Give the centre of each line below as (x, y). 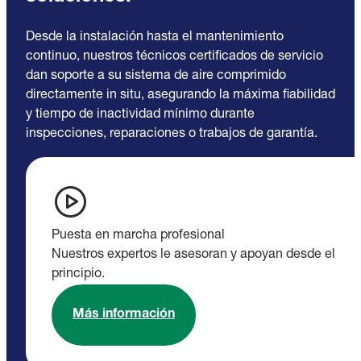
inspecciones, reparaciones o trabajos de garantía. (172, 135)
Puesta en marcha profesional (138, 237)
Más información (124, 315)
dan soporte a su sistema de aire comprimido (156, 77)
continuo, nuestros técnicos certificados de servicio (174, 58)
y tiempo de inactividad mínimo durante (140, 116)
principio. (78, 275)
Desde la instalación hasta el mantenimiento (155, 38)
